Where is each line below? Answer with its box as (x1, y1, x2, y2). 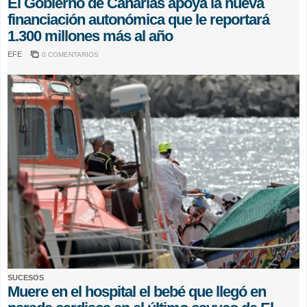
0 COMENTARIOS (42, 50, 99, 58)
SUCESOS (8, 273, 44, 282)
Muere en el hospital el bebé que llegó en (8, 282, 266, 300)
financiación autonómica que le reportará (8, 10, 269, 28)
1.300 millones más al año (8, 27, 173, 45)
